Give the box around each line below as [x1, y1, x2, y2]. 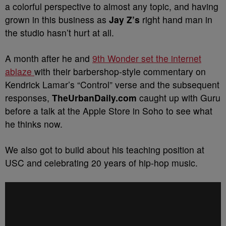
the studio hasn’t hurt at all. [5, 26, 114, 39]
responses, [5, 91, 52, 104]
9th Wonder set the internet [92, 52, 201, 65]
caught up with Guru [137, 91, 220, 104]
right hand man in [140, 13, 212, 26]
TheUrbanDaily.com [52, 91, 137, 104]
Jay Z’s [109, 13, 140, 26]
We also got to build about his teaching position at [5, 143, 204, 156]
